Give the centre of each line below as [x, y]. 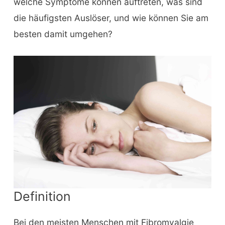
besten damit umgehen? [63, 34]
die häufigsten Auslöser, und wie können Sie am [111, 18]
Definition [42, 196]
